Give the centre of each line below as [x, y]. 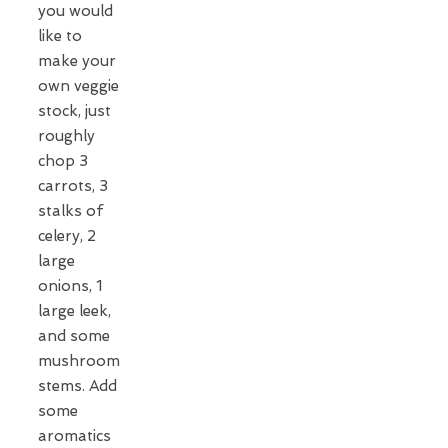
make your [77, 60]
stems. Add [77, 385]
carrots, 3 [73, 185]
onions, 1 [70, 285]
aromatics [74, 435]
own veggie [78, 85]
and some [74, 335]
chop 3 [63, 160]
